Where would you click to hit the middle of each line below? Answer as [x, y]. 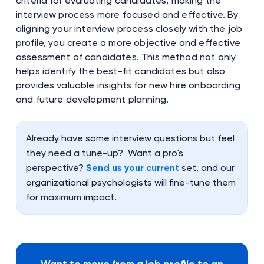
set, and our [207, 167]
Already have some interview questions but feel [130, 138]
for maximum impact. [71, 197]
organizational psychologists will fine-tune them [131, 182]
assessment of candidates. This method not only [126, 57]
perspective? [56, 167]
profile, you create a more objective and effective [128, 42]
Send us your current [132, 167]
